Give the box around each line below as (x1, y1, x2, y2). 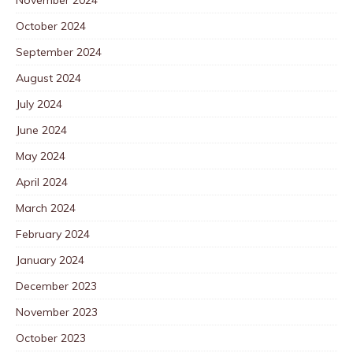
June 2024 (16, 122, 67, 137)
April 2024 (16, 174, 68, 189)
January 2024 (16, 252, 84, 267)
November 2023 (16, 304, 98, 319)
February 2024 (16, 226, 90, 241)
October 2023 (16, 330, 86, 345)
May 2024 (16, 148, 65, 163)
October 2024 (16, 18, 86, 33)
